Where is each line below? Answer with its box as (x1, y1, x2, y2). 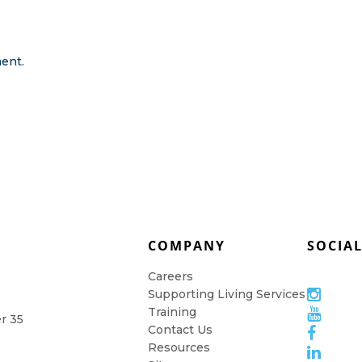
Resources (147, 340, 210, 356)
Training (147, 305, 196, 320)
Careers (147, 269, 193, 284)
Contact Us (147, 322, 213, 338)
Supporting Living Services (147, 287, 305, 302)
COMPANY (147, 237, 225, 255)
